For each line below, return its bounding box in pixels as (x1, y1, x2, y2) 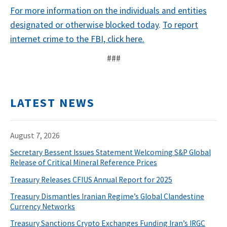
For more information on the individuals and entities (10, 5, 207, 17)
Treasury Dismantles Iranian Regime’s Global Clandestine (10, 191, 204, 201)
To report (163, 19, 198, 31)
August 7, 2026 (10, 130, 60, 141)
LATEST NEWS (10, 95, 95, 111)
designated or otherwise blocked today (10, 19, 159, 31)
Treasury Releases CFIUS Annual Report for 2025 (10, 174, 172, 184)
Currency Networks (10, 201, 75, 211)
